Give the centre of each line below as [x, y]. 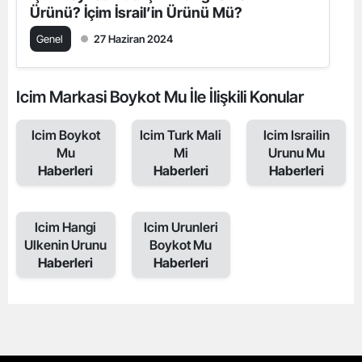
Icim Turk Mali [181, 135]
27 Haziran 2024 [133, 39]
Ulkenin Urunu [66, 245]
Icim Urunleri [181, 227]
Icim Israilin [296, 135]
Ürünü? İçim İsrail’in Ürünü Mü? [136, 13]
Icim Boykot [65, 135]
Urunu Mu [296, 153]
